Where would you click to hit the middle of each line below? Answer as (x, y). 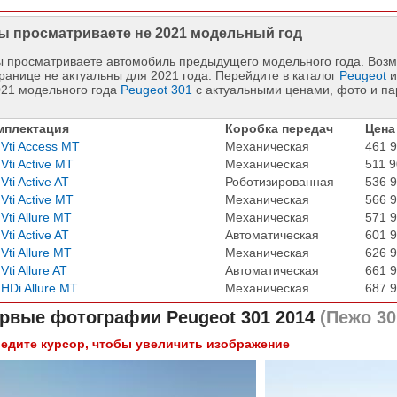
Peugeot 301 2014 (240, 317)
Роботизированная (279, 181)
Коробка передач (279, 128)
